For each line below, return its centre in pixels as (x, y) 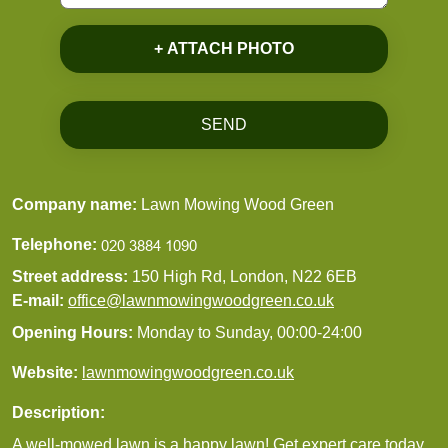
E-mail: (40, 300)
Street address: (72, 276)
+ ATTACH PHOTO (224, 48)
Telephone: (54, 244)
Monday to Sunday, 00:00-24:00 (249, 332)
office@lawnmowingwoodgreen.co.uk (201, 300)
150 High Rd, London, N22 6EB (244, 276)
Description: (58, 412)
